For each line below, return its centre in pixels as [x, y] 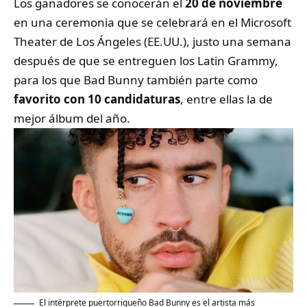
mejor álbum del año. [72, 119]
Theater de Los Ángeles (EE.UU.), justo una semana [152, 42]
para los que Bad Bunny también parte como [136, 80]
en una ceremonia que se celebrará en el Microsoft [152, 23]
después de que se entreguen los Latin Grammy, [146, 61]
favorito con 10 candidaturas [97, 99]
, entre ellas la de [226, 99]
